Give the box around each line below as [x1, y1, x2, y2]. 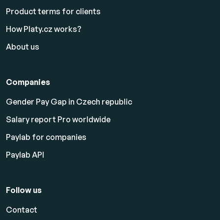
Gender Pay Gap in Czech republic [6, 97, 132, 107]
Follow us [6, 185, 42, 195]
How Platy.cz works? [6, 24, 82, 34]
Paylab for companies [6, 132, 86, 142]
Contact [6, 205, 37, 215]
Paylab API [6, 150, 44, 160]
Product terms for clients [6, 6, 101, 17]
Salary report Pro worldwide [6, 114, 110, 125]
